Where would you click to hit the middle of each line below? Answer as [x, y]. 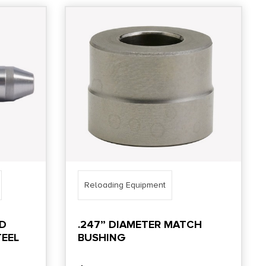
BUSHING [102, 237]
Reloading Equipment [125, 185]
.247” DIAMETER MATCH [140, 224]
